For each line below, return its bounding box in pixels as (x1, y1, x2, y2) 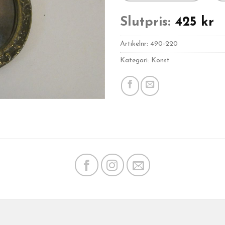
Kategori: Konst (120, 56, 170, 64)
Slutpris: (120, 15, 170, 29)
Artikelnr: (120, 40, 150, 48)
